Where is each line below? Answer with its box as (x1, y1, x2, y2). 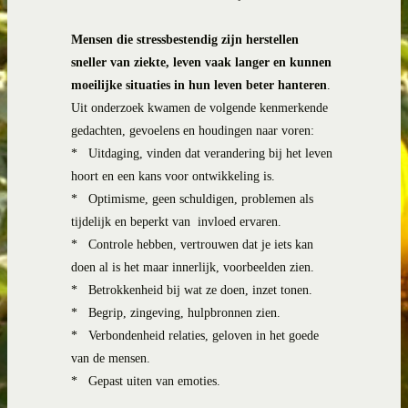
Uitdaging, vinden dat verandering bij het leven (88, 146, 332, 160)
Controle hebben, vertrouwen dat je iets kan (88, 237, 313, 251)
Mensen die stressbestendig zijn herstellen (71, 32, 299, 46)
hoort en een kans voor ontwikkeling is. (71, 168, 275, 183)
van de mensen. (71, 351, 150, 365)
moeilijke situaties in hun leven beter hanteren (71, 77, 327, 92)
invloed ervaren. (198, 214, 281, 229)
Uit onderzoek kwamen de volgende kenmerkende (71, 100, 328, 115)
